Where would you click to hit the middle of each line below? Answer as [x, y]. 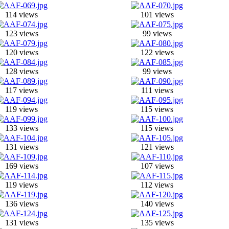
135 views [157, 223]
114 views [21, 15]
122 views [157, 52]
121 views [157, 147]
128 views [21, 71]
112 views [157, 185]
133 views [21, 128]
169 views [21, 166]
